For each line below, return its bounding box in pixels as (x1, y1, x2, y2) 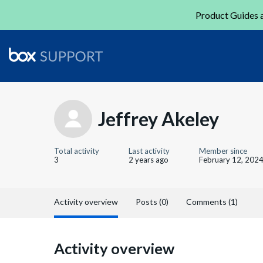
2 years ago (129, 155, 168, 164)
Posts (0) (136, 197, 168, 207)
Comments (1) (186, 197, 238, 207)
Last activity (129, 146, 170, 156)
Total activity (54, 146, 99, 156)
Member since (199, 146, 247, 156)
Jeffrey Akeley (98, 107, 219, 130)
